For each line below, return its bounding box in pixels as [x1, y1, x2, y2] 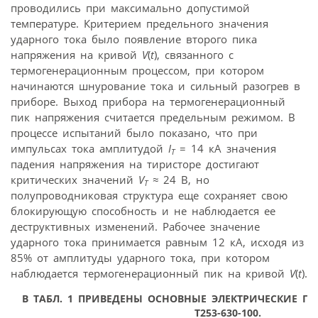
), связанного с [154, 48, 234, 62]
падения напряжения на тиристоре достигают [11, 157, 259, 172]
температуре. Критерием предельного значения [11, 16, 268, 31]
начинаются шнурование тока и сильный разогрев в [11, 79, 300, 94]
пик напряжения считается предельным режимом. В [11, 110, 295, 125]
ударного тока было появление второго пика [11, 32, 257, 47]
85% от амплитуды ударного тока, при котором [11, 251, 270, 265]
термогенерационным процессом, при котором [11, 63, 264, 78]
